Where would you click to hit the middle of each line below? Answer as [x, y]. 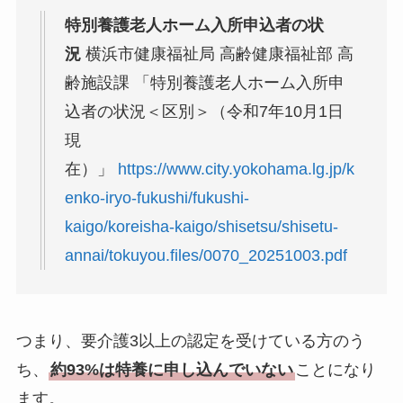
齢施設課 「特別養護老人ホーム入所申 [204, 82]
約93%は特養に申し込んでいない [171, 369]
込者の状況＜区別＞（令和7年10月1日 [204, 111]
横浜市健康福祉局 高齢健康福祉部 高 [217, 54]
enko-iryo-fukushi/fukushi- [157, 197]
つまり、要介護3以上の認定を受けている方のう [190, 340]
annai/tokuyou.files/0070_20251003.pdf [206, 255]
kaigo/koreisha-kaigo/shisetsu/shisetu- [201, 226]
